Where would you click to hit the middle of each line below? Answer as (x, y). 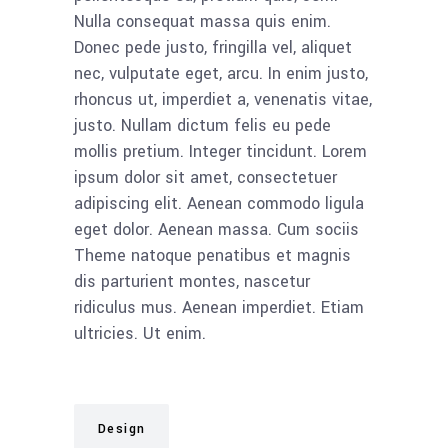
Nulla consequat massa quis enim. (202, 21)
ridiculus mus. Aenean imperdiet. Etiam (219, 307)
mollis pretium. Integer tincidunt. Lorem (220, 151)
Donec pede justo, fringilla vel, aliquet (213, 47)
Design (122, 428)
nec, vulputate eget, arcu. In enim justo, (221, 73)
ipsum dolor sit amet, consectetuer (205, 177)
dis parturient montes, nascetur (192, 281)
